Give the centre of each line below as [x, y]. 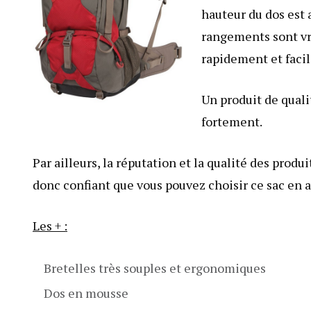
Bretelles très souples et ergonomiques [155, 268]
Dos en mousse [86, 293]
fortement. [232, 121]
